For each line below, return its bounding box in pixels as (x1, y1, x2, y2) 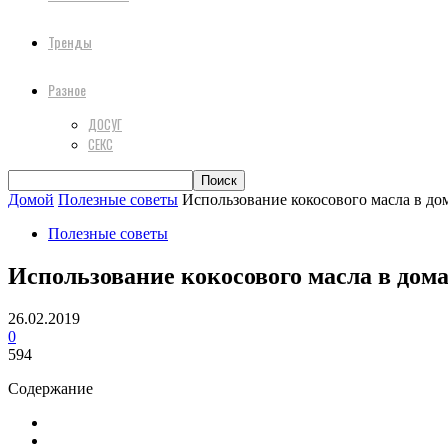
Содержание (8, 379, 93, 397)
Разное (48, 79, 86, 100)
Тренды (48, 31, 92, 52)
